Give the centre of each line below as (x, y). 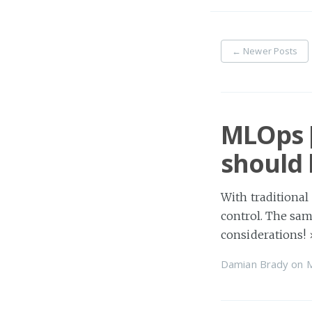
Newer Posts (270, 51)
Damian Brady (255, 264)
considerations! (265, 234)
